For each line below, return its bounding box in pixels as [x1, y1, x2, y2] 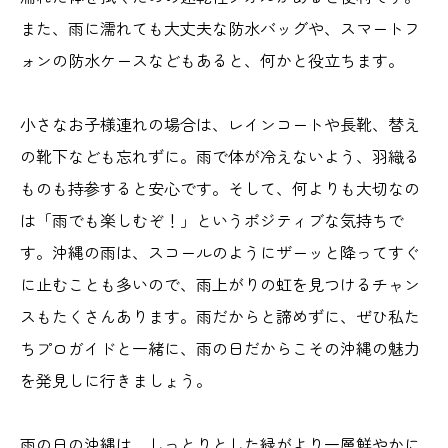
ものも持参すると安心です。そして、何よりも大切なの [20, 175, 420, 200]
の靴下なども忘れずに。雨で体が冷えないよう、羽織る [20, 143, 420, 168]
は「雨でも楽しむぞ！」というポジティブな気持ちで [20, 207, 404, 232]
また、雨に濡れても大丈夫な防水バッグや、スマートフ [20, 15, 420, 40]
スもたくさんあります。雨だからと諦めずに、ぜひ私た [20, 303, 420, 328]
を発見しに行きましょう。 [20, 367, 212, 392]
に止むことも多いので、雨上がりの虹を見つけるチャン [20, 271, 420, 296]
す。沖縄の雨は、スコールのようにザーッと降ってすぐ [20, 239, 420, 264]
